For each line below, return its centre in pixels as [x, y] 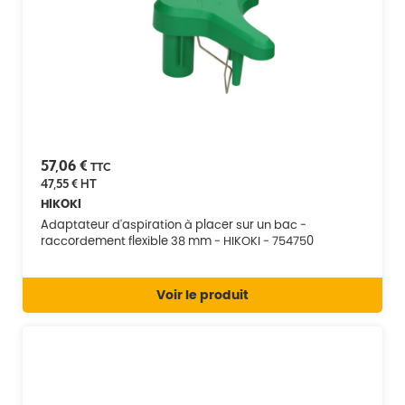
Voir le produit [202, 294]
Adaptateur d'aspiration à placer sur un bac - [174, 224]
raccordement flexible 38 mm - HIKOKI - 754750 [177, 240]
